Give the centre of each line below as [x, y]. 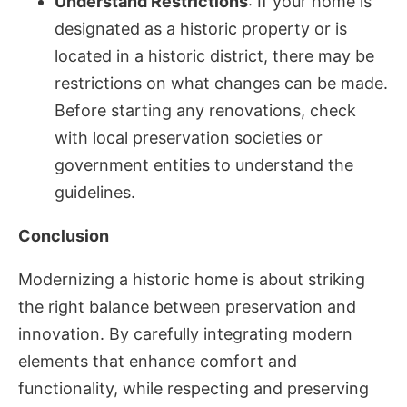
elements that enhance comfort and [158, 361]
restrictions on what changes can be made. [221, 83]
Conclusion [64, 236]
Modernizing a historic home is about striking [192, 279]
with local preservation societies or [189, 138]
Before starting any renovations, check [205, 110]
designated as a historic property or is [201, 29]
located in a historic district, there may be [214, 56]
